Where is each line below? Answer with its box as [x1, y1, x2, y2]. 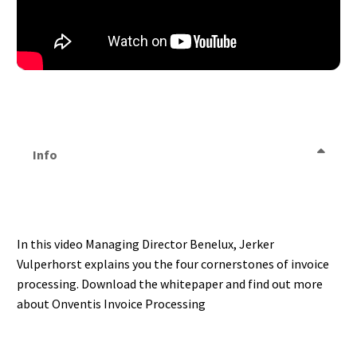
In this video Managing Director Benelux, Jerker [17, 235, 274, 252]
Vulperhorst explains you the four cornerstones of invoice [17, 255, 329, 272]
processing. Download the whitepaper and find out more [17, 275, 323, 292]
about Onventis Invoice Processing [17, 295, 206, 312]
